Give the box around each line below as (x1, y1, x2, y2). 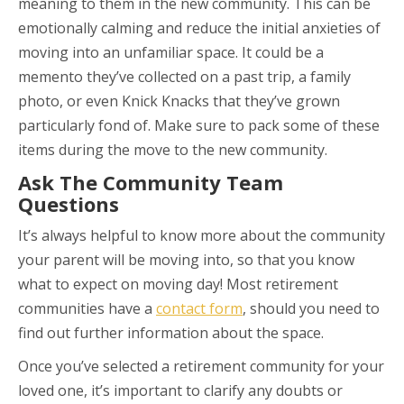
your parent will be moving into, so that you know (18, 250, 354, 271)
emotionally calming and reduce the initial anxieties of (18, 18, 381, 39)
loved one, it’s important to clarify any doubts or (18, 381, 343, 401)
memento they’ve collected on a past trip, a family (18, 67, 351, 87)
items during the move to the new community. (18, 140, 327, 161)
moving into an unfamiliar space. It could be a (18, 42, 324, 63)
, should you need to (243, 298, 380, 319)
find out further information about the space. (18, 323, 324, 344)
